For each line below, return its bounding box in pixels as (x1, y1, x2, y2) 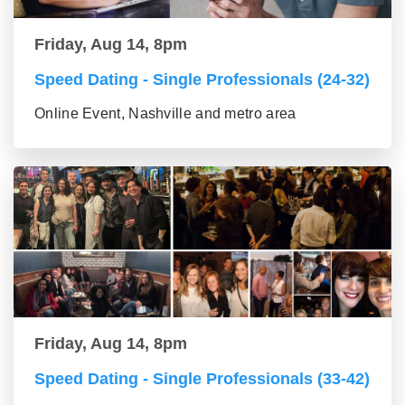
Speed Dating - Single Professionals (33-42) (34, 370, 370, 389)
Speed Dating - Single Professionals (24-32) (34, 71, 370, 89)
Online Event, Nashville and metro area (34, 106, 297, 122)
